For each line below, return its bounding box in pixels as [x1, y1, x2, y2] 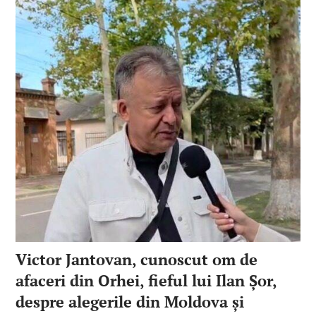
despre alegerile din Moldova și [16, 291, 245, 312]
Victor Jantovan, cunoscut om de [16, 248, 258, 269]
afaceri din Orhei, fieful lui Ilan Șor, [16, 269, 277, 291]
